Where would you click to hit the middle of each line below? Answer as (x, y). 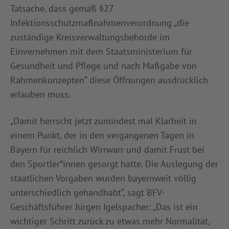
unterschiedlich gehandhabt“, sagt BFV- (87, 192)
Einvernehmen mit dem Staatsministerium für (101, 51)
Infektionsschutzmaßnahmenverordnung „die (100, 23)
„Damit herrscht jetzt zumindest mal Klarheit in (104, 121)
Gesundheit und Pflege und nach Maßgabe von (104, 66)
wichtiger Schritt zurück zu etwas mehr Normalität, (110, 221)
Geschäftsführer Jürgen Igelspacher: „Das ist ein (104, 207)
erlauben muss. (40, 94)
